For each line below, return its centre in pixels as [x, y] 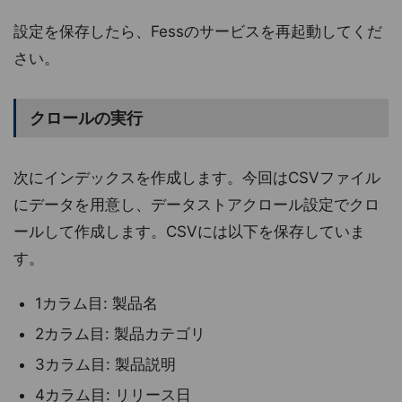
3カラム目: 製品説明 [105, 365]
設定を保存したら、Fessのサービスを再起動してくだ [198, 32]
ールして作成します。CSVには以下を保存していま [189, 232]
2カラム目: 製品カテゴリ [120, 334]
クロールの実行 [86, 118]
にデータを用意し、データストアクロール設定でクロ [197, 205]
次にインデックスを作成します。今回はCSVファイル [197, 178]
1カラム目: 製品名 [96, 304]
